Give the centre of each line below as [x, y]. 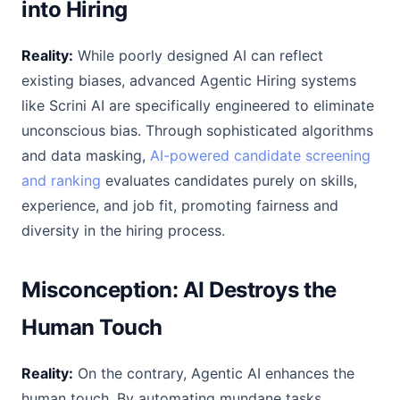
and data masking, [86, 155]
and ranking [61, 180]
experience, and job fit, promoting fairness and [180, 205]
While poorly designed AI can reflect [198, 55]
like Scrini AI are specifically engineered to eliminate [198, 105]
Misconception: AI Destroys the [179, 290]
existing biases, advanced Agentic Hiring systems [189, 80]
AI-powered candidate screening [260, 155]
